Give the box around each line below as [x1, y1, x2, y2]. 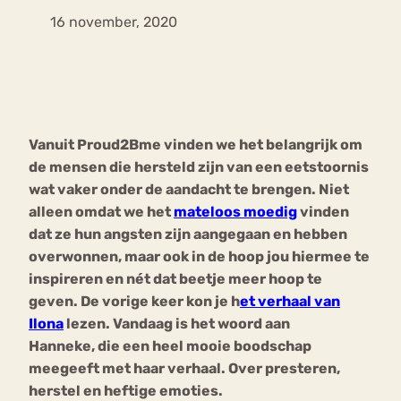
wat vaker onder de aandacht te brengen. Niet [29, 181, 349, 199]
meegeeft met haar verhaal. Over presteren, [29, 360, 340, 378]
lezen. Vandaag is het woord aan [64, 315, 290, 333]
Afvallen [149, 170, 204, 187]
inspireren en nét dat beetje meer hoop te [29, 270, 322, 288]
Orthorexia [40, 170, 111, 187]
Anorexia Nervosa [222, 77, 340, 94]
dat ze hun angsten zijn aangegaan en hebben [29, 226, 347, 243]
